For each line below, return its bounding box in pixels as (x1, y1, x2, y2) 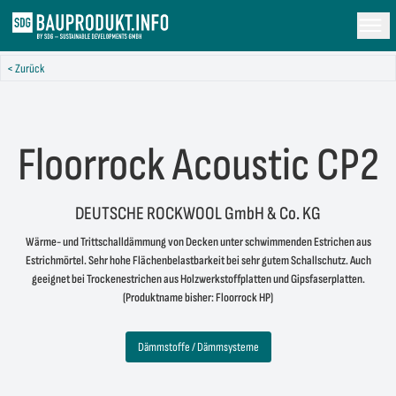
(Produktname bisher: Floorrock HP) (123, 290, 273, 305)
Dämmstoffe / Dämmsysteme (137, 339, 259, 354)
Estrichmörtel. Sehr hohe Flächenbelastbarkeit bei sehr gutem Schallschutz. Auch (25, 253, 371, 268)
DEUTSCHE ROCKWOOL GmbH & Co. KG (75, 202, 321, 225)
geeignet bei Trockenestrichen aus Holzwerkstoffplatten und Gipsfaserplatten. (31, 271, 365, 286)
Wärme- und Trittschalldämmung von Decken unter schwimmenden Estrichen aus (25, 234, 371, 249)
